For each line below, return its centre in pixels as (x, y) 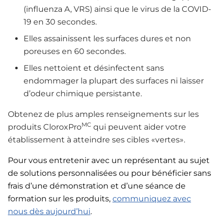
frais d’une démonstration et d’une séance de (97, 186)
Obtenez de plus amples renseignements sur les (103, 114)
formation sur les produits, (60, 199)
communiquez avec (152, 199)
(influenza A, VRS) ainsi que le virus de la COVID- (117, 9)
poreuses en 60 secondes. (75, 52)
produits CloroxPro (45, 127)
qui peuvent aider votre (139, 127)
